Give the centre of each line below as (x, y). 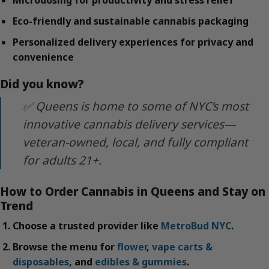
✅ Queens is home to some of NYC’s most (136, 106)
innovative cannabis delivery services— (129, 124)
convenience (43, 57)
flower (131, 247)
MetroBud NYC (196, 226)
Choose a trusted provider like (86, 226)
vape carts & (182, 247)
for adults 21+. (62, 160)
